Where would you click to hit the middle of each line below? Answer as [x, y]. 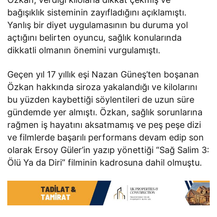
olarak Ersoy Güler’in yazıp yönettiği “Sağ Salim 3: [108, 150]
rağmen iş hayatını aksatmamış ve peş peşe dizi [104, 124]
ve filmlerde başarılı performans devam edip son [106, 137]
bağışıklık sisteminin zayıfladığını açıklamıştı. [97, 12]
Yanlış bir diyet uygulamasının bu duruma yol [98, 25]
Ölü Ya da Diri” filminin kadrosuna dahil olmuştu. [105, 162]
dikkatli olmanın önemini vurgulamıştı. [84, 50]
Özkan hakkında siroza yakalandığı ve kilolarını [102, 87]
